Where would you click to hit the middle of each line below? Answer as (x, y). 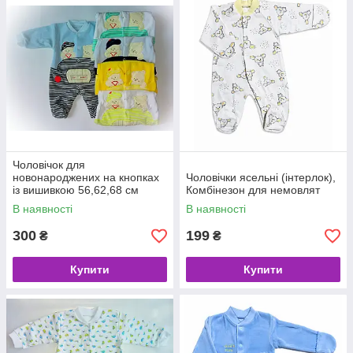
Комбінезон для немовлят (253, 190)
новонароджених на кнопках (86, 177)
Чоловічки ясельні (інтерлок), (261, 177)
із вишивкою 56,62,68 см (76, 190)
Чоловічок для (49, 165)
